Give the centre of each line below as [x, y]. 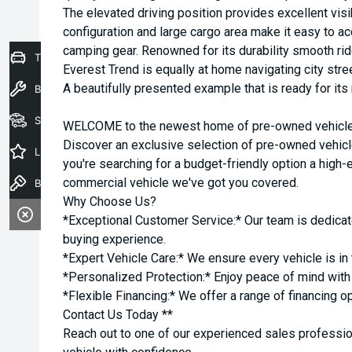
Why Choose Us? [110, 202]
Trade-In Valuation [79, 57]
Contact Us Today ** [118, 315]
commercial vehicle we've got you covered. [181, 183]
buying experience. [114, 239]
